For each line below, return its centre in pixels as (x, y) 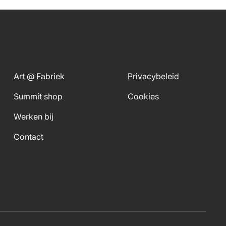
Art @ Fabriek (39, 76)
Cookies (144, 97)
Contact (28, 137)
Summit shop (38, 97)
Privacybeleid (154, 76)
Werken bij (33, 117)
